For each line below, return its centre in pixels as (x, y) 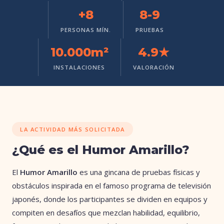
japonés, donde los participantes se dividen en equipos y (110, 199)
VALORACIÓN (153, 67)
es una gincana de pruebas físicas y (139, 172)
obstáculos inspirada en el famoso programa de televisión (111, 185)
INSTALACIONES (79, 67)
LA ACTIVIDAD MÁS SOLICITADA (72, 129)
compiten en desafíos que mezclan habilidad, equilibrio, (106, 212)
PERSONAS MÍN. (86, 29)
